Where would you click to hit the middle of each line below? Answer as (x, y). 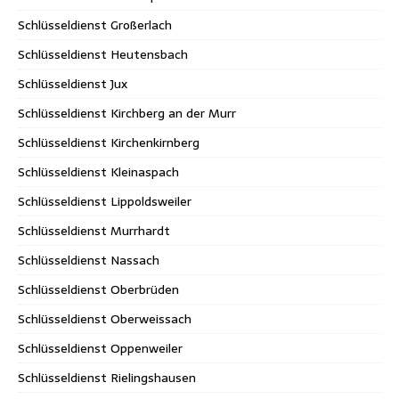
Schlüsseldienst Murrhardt (94, 230)
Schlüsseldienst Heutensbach (103, 54)
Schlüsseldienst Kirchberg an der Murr (127, 113)
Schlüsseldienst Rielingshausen (107, 377)
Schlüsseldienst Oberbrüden (98, 289)
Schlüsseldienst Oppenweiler (100, 348)
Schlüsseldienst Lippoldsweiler (105, 201)
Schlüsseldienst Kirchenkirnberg (109, 142)
